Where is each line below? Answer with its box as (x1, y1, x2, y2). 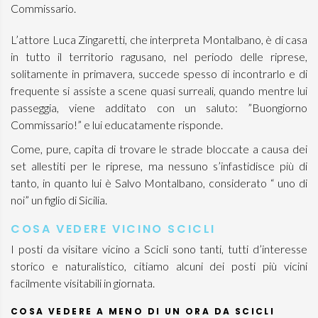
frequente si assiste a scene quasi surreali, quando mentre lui (11, 84, 307, 97)
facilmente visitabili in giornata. (11, 276, 155, 290)
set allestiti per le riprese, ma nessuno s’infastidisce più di (11, 159, 307, 172)
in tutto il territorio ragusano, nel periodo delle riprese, (11, 50, 307, 63)
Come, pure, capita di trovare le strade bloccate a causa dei (11, 142, 307, 155)
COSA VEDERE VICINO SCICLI (11, 221, 216, 237)
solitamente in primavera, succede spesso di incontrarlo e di (11, 67, 307, 80)
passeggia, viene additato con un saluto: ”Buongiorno (11, 101, 307, 114)
